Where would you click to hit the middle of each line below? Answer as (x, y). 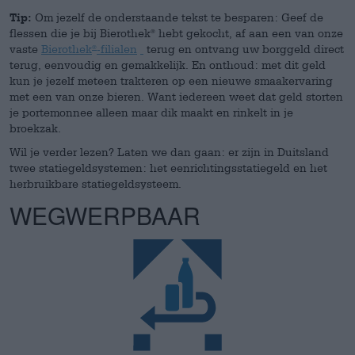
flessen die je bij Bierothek (80, 33)
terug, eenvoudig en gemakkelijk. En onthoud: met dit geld (168, 65)
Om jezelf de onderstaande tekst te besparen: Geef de (177, 17)
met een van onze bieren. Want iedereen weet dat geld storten (176, 96)
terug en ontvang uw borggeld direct (244, 49)
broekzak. (35, 128)
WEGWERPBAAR (105, 215)
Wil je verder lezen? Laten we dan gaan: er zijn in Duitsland (169, 152)
